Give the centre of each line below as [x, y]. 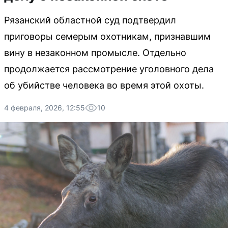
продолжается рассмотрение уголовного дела [109, 69]
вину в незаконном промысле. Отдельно [95, 53]
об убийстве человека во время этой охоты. [104, 85]
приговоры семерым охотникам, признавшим [107, 36]
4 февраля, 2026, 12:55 [45, 108]
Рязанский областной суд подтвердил [90, 20]
